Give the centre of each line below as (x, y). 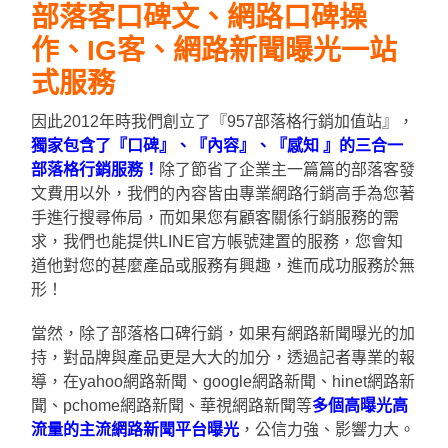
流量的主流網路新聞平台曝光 (135, 430)
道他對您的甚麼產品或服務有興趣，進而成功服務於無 (223, 266)
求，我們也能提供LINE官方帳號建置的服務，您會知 (217, 242)
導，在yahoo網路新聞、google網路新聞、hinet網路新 (223, 382)
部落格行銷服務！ (95, 170)
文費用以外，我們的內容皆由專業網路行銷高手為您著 (223, 194)
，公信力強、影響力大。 (327, 430)
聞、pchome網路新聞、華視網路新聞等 (172, 406)
